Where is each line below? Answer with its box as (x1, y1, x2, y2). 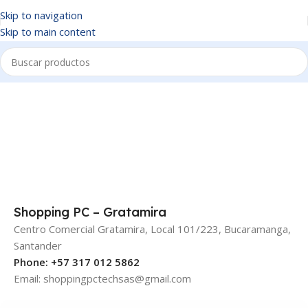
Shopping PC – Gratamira (14, 204, 166, 220)
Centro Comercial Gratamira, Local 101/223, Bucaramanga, (14, 222, 291, 236)
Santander (14, 239, 62, 252)
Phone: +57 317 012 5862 (14, 255, 140, 269)
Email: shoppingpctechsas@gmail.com (14, 272, 191, 285)
